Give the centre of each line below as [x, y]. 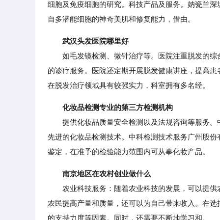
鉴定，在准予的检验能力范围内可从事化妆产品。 [129, 151]
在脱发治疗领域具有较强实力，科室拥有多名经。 [129, 85]
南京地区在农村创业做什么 [107, 174]
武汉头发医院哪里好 [96, 41]
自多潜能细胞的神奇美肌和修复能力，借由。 [121, 19]
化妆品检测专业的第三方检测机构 [118, 107]
